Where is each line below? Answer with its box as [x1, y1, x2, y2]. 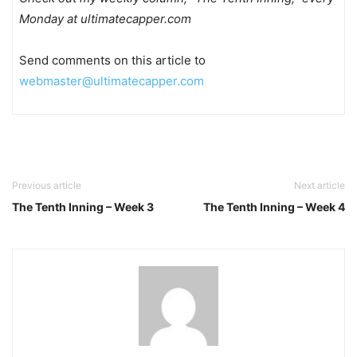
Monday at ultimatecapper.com [19, 11, 191, 26]
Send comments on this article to [19, 53, 206, 68]
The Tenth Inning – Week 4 [203, 200, 345, 214]
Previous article [12, 179, 81, 191]
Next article [294, 179, 345, 191]
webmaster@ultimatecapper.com [19, 73, 204, 88]
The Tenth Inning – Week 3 [12, 200, 154, 214]
